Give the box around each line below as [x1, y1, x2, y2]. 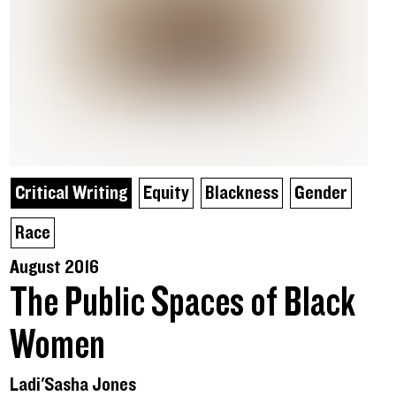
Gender [293, 182, 347, 203]
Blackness [204, 182, 278, 203]
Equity [142, 182, 189, 203]
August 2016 [9, 256, 99, 278]
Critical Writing [14, 182, 127, 203]
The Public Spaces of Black [9, 281, 355, 324]
